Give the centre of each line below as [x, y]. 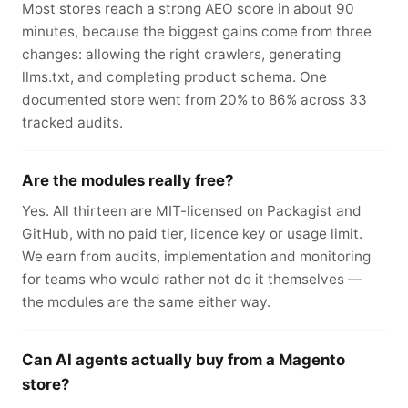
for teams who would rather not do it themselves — [192, 280]
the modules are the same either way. [146, 302]
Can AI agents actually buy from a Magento [184, 359]
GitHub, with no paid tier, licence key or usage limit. [192, 234]
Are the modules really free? [127, 180]
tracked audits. [72, 123]
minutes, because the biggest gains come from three [197, 32]
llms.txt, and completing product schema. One [174, 77]
